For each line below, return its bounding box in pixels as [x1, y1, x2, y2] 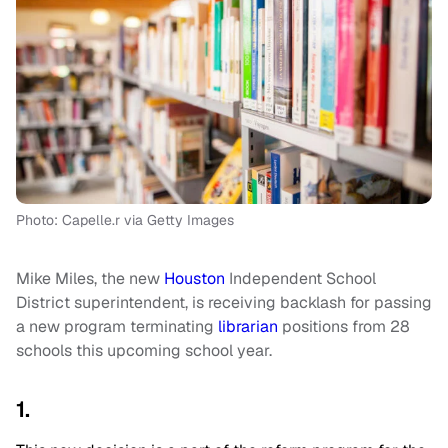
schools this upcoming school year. [16, 340, 272, 362]
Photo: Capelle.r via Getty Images [16, 211, 234, 230]
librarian [218, 316, 278, 338]
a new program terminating [16, 316, 218, 338]
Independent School [225, 268, 376, 290]
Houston [164, 268, 225, 290]
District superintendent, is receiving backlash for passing [16, 292, 432, 314]
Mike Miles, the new [16, 268, 164, 290]
